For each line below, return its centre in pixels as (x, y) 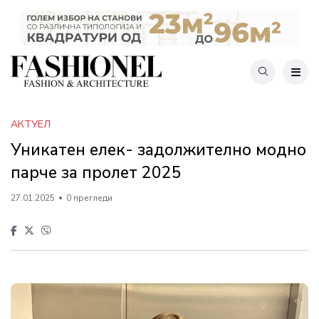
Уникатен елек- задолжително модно (158, 150)
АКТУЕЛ (31, 124)
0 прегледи (89, 198)
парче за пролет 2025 (96, 172)
